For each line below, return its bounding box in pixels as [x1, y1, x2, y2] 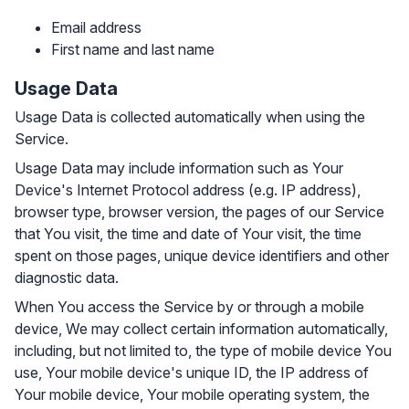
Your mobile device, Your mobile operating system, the [15, 385, 370, 404]
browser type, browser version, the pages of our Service [15, 203, 384, 221]
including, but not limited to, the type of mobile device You [15, 341, 392, 360]
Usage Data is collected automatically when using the [15, 108, 365, 126]
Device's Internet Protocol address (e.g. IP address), [15, 181, 361, 199]
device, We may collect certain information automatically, [15, 320, 388, 338]
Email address [51, 18, 142, 37]
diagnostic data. [15, 268, 119, 287]
